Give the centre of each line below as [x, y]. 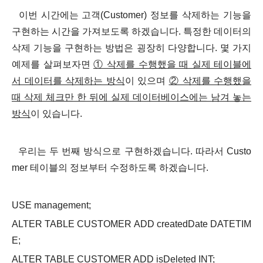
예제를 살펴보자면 [53, 64]
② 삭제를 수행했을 [210, 81]
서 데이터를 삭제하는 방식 [68, 81]
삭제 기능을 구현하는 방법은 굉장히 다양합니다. [114, 48]
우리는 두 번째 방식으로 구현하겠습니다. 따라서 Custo [131, 151]
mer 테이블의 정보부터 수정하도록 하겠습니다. [110, 168]
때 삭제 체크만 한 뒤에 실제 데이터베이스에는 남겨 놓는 [131, 97]
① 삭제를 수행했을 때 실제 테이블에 [172, 64]
